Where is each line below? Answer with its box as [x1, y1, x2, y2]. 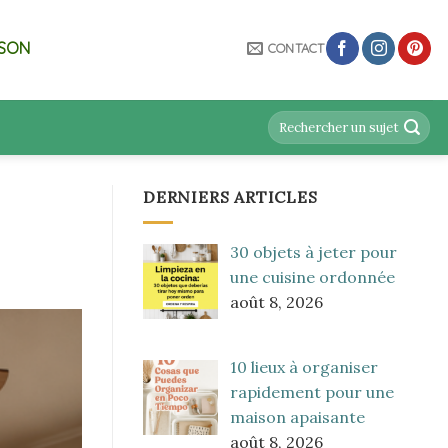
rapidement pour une [230, 382, 394, 403]
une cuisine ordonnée [230, 266, 395, 287]
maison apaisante [230, 407, 365, 428]
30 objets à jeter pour [230, 241, 397, 262]
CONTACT [267, 40, 325, 56]
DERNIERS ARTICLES [143, 187, 318, 207]
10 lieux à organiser [230, 357, 378, 378]
